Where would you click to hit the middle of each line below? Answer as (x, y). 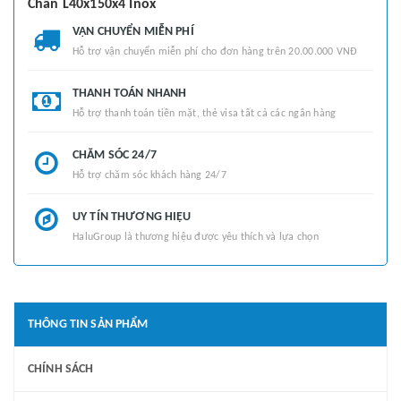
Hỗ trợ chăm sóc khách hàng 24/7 (149, 175)
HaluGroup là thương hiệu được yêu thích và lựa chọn (196, 237)
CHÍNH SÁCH (61, 369)
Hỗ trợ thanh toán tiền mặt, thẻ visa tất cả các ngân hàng (205, 113)
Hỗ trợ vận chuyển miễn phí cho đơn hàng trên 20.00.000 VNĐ (215, 51)
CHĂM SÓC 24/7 (115, 155)
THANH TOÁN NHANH (130, 93)
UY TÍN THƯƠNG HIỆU (132, 217)
